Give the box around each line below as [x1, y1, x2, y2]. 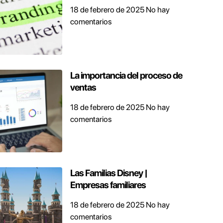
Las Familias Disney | [70, 167, 147, 179]
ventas [70, 81, 96, 93]
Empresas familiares [70, 179, 146, 191]
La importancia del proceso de [70, 69, 182, 81]
